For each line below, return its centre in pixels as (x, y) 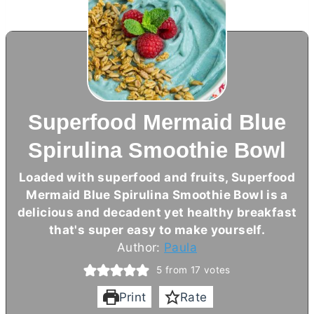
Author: (141, 247)
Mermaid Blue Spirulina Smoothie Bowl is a (157, 194)
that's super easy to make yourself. (157, 229)
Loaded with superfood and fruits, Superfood (157, 177)
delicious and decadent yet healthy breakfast (157, 212)
